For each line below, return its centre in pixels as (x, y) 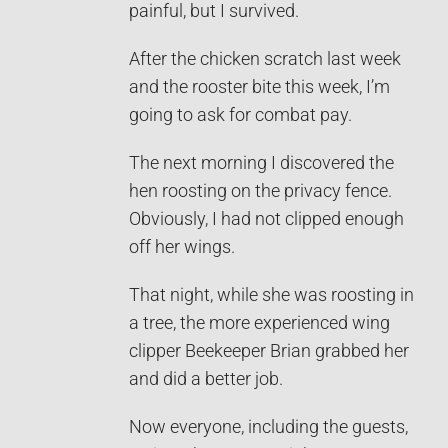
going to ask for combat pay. (240, 114)
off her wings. (182, 246)
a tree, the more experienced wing (259, 322)
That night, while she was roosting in (271, 294)
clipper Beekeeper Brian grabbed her (269, 350)
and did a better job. (206, 378)
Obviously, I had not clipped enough (266, 218)
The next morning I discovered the (261, 162)
